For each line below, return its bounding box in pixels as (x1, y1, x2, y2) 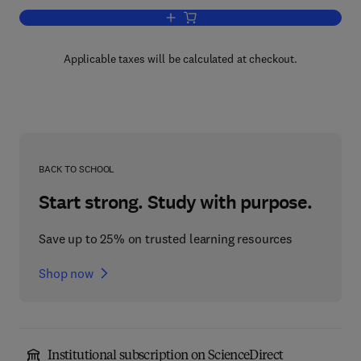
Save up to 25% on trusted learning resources (39, 230, 293, 247)
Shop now (39, 265, 93, 281)
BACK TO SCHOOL (39, 163, 115, 175)
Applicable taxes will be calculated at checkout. (63, 52, 298, 66)
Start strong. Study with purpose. (39, 189, 313, 215)
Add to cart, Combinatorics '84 (179, 12, 317, 24)
